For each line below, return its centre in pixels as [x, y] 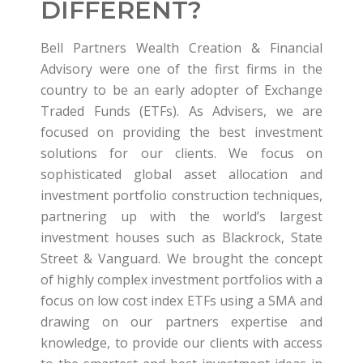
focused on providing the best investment [181, 132]
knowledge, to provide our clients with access [181, 343]
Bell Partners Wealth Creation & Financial [181, 48]
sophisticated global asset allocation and [181, 174]
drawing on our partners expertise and [181, 322]
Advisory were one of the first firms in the [181, 69]
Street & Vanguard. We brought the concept [181, 258]
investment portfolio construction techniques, [181, 195]
